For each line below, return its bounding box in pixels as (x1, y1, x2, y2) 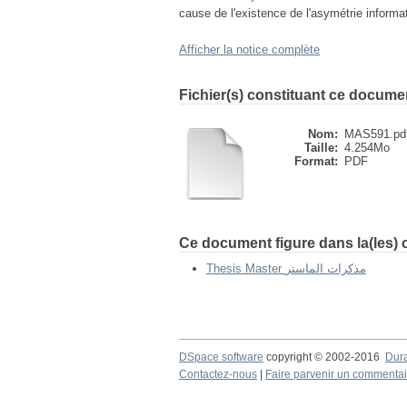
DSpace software (179, 351, 263, 363)
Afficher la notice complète (179, 43, 320, 56)
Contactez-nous (179, 368, 257, 381)
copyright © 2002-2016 (263, 351, 385, 363)
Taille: (304, 141, 338, 154)
